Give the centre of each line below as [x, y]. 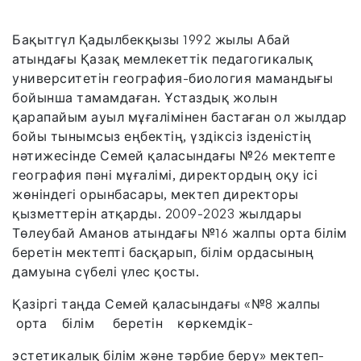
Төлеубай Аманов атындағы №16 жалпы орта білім [180, 232]
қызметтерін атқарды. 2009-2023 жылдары [157, 213]
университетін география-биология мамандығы [172, 78]
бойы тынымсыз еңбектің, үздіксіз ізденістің [162, 136]
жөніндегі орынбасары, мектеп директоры [155, 194]
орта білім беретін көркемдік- [133, 323]
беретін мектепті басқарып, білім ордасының [163, 252]
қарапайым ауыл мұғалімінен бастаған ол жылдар [180, 116]
